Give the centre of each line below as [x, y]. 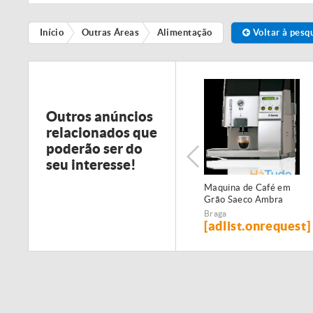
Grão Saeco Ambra [244, 199]
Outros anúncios [100, 116]
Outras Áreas [110, 33]
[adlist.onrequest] [257, 226]
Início [52, 33]
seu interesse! [91, 165]
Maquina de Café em [247, 188]
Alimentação [184, 33]
